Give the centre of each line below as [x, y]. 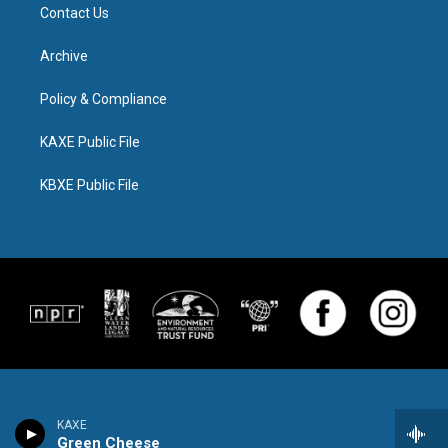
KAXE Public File [90, 142]
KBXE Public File [89, 185]
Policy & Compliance [103, 99]
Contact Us [74, 13]
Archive [64, 56]
